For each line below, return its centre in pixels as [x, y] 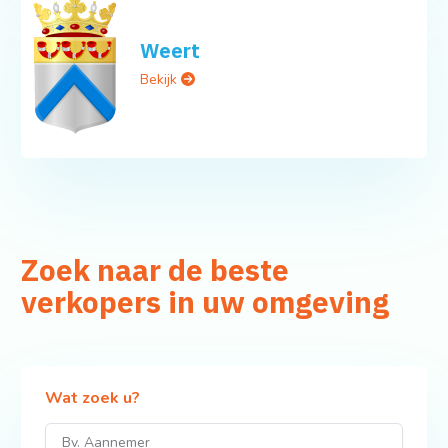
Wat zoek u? [92, 397]
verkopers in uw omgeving [204, 301]
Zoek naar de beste [154, 269]
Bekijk [161, 79]
